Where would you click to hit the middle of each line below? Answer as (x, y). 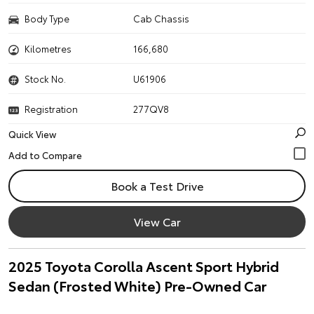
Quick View (32, 134)
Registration (51, 109)
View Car (157, 221)
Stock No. (45, 78)
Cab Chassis (162, 18)
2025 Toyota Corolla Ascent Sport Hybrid (144, 266)
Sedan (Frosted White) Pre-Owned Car (137, 285)
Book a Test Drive (157, 185)
